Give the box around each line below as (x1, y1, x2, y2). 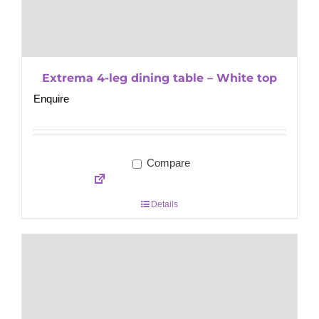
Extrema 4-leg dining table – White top (42, 71, 277, 85)
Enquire (33, 93, 69, 105)
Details (151, 199, 178, 210)
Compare (143, 157, 190, 169)
